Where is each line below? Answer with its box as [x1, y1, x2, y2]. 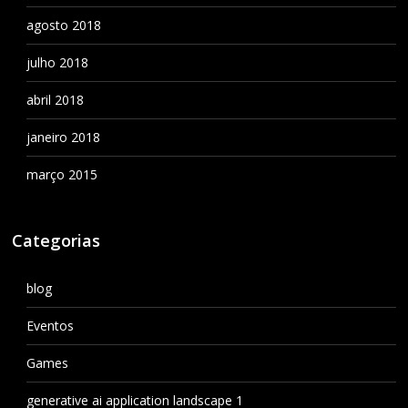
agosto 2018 [25, 15, 101, 34]
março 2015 [25, 165, 97, 183]
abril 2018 [25, 90, 84, 108]
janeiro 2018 [25, 127, 100, 146]
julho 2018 [25, 53, 88, 71]
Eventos [25, 316, 74, 334]
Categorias [12, 229, 101, 251]
